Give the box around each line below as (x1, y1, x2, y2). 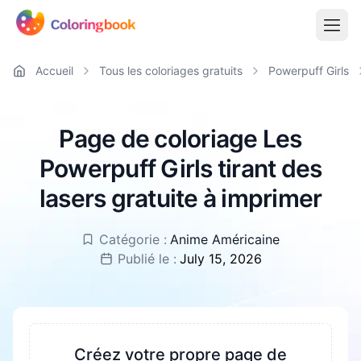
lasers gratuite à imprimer (39, 184, 322, 213)
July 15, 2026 (179, 251, 262, 267)
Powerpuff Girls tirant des (39, 154, 322, 183)
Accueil (35, 64, 73, 77)
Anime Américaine (170, 231, 280, 247)
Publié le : (117, 251, 176, 267)
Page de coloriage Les (59, 124, 302, 153)
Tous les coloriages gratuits (99, 64, 243, 77)
